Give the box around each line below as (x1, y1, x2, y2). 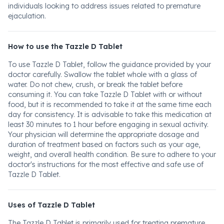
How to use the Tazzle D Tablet (8, 42, 122, 51)
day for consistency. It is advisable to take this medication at (8, 110, 211, 119)
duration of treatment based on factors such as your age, (8, 140, 200, 149)
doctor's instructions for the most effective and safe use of (8, 160, 203, 169)
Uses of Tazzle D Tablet (8, 200, 95, 209)
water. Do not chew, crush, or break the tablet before (8, 80, 182, 89)
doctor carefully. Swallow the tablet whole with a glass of (8, 70, 197, 79)
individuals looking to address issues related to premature (8, 1, 200, 10)
